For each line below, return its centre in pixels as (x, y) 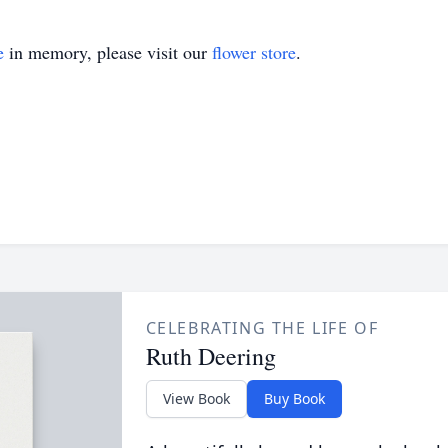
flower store (254, 52)
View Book (196, 398)
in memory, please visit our (108, 52)
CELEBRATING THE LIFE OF (262, 328)
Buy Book (294, 398)
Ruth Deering (210, 356)
